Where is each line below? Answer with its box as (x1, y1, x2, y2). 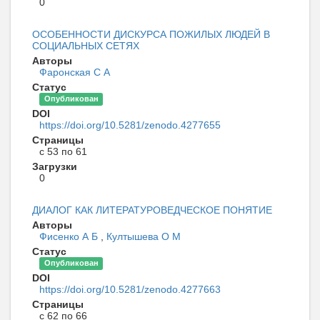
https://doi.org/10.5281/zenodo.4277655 (39, 119, 221, 131)
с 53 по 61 (39, 145, 87, 157)
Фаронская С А (39, 66, 110, 78)
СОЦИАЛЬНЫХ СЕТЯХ (32, 39, 139, 51)
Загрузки (32, 160, 77, 172)
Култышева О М (106, 230, 181, 242)
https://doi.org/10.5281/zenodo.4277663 (39, 283, 221, 295)
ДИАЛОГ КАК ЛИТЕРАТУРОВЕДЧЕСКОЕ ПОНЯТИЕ (32, 204, 272, 216)
